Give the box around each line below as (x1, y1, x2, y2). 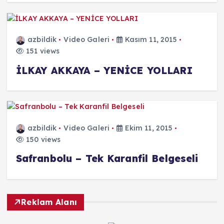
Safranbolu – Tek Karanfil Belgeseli (15, 152, 198, 165)
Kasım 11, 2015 (122, 35, 177, 44)
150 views (23, 135, 61, 144)
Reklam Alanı (21, 196, 77, 207)
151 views (23, 46, 60, 56)
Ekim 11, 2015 (122, 123, 173, 133)
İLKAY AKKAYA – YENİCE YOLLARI (15, 64, 192, 76)
